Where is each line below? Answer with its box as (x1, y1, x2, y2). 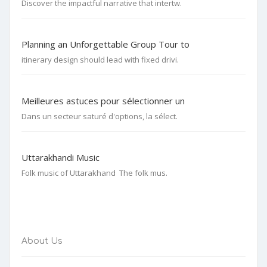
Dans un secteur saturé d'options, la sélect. (21, 110, 178, 122)
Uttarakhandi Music (21, 151, 100, 163)
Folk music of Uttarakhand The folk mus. (21, 167, 167, 178)
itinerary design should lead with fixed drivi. (21, 54, 179, 65)
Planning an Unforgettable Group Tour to (21, 38, 190, 50)
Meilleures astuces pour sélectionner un (21, 94, 185, 107)
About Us (21, 236, 63, 246)
